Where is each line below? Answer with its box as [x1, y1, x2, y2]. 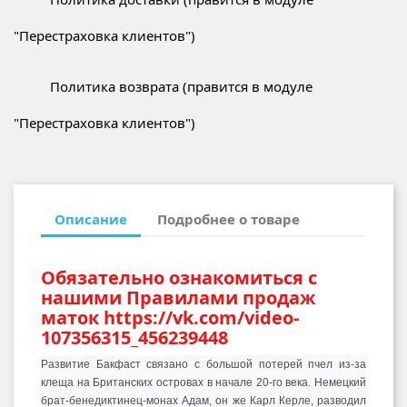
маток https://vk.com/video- [41, 305, 299, 331]
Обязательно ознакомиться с [41, 265, 317, 291]
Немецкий [314, 376, 366, 390]
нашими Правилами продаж [41, 285, 315, 311]
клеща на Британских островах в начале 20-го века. [41, 376, 314, 390]
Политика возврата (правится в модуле [50, 77, 313, 95]
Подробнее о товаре [157, 209, 301, 228]
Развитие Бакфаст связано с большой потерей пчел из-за [41, 358, 366, 372]
